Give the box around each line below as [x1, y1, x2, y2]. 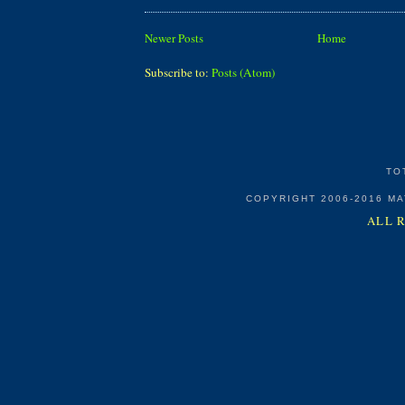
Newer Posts [145, 30, 203, 47]
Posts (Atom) [212, 64, 275, 81]
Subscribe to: [145, 64, 212, 81]
